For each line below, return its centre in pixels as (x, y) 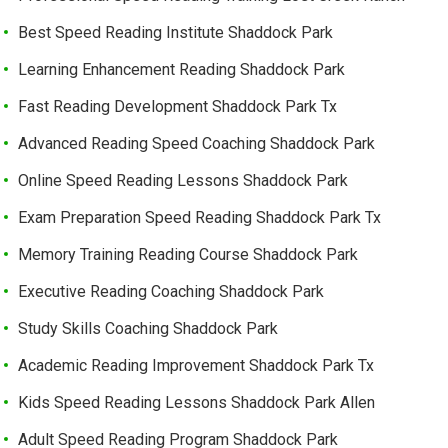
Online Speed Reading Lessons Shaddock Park (183, 181)
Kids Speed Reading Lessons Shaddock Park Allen (197, 403)
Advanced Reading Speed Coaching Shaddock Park (197, 144)
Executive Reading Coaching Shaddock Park (171, 292)
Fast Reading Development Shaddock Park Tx (178, 107)
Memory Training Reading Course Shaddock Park (188, 255)
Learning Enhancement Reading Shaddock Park (182, 70)
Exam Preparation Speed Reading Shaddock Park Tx (200, 218)
